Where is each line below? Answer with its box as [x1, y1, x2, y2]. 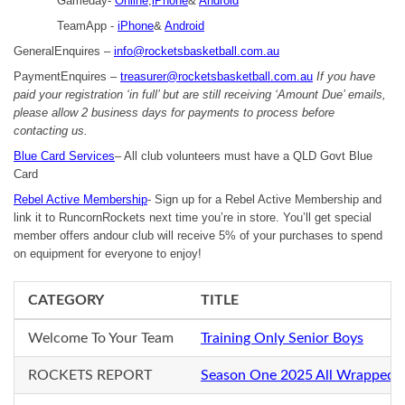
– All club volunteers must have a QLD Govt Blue [115, 149, 372, 163]
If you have [316, 70, 375, 83]
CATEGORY [28, 293, 104, 307]
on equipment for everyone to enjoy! [14, 247, 202, 260]
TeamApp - [57, 19, 118, 33]
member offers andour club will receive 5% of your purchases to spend [14, 229, 382, 242]
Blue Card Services [14, 149, 115, 163]
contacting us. [14, 124, 88, 137]
